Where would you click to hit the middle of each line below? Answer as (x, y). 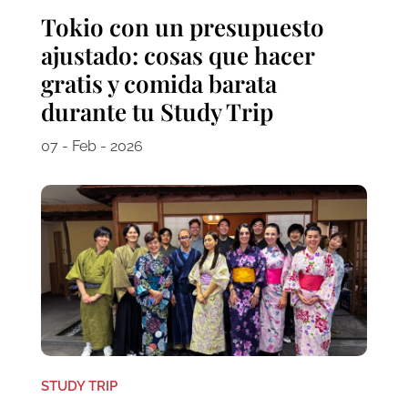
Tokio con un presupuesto (182, 27)
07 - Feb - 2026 (92, 147)
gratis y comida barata (158, 84)
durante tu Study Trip (157, 112)
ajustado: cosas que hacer (177, 56)
